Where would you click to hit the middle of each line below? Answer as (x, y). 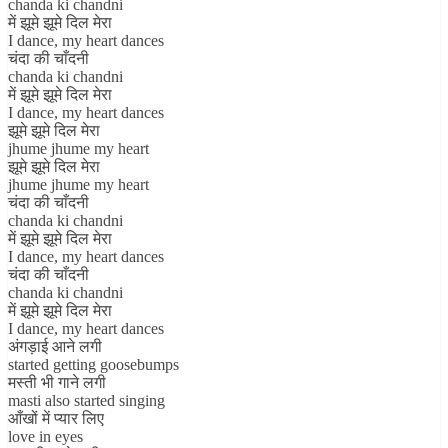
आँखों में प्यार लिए (56, 418)
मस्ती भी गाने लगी (57, 382)
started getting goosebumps (93, 364)
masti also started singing (86, 400)
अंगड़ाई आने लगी (55, 346)
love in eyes (45, 436)
